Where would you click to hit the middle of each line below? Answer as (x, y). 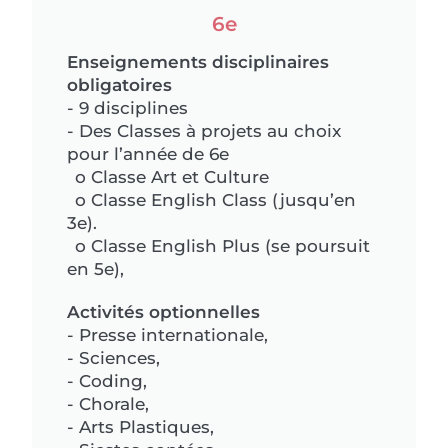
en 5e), (96, 268)
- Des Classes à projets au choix (204, 130)
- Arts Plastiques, (141, 426)
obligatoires (120, 84)
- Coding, (107, 380)
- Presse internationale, (168, 334)
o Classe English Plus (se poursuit (219, 245)
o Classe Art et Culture (168, 176)
